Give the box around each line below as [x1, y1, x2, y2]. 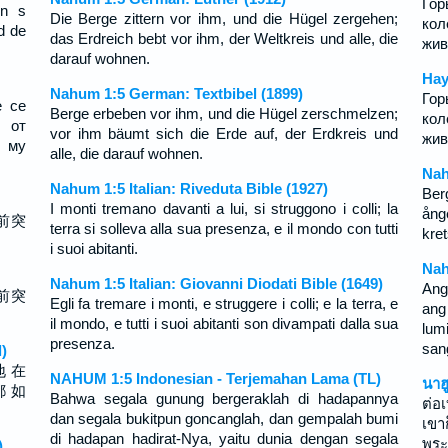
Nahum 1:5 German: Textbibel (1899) [49, 85, 303, 102]
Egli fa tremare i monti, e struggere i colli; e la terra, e [49, 295, 399, 312]
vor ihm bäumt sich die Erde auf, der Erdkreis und [49, 125, 399, 142]
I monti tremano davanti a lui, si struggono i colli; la [49, 200, 399, 217]
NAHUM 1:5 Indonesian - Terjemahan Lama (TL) [49, 370, 381, 387]
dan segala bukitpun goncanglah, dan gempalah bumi [49, 410, 399, 427]
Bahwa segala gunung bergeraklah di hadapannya [49, 390, 399, 407]
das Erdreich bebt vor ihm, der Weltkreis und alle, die [49, 30, 399, 47]
